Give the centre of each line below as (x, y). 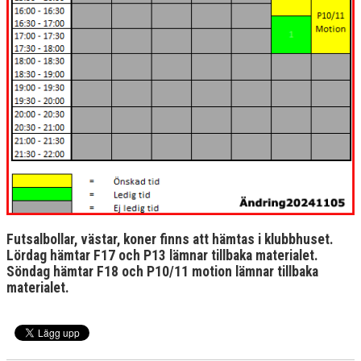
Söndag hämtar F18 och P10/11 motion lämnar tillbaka (162, 272)
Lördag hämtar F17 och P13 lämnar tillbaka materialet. (162, 256)
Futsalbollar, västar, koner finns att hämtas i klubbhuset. (170, 240)
